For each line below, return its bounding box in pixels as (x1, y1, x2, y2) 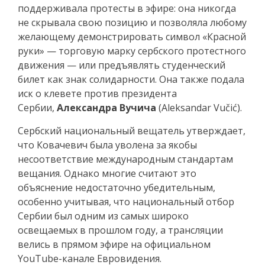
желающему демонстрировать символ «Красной (18, 30, 246, 43)
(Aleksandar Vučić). (156, 101, 242, 114)
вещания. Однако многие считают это (18, 166, 196, 180)
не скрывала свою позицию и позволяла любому (18, 15, 247, 29)
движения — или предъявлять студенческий (18, 58, 225, 72)
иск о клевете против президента (18, 86, 177, 100)
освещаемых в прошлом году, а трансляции (18, 223, 223, 237)
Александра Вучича (57, 101, 156, 114)
